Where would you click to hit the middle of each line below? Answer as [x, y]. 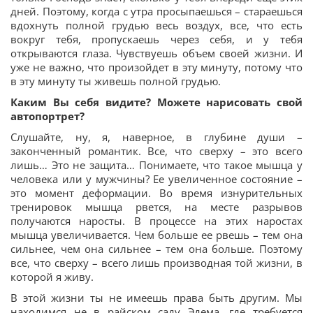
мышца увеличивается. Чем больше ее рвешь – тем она [156, 234]
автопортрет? [48, 116]
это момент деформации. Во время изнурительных [156, 192]
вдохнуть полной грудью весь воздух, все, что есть [156, 25]
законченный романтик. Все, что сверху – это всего [156, 151]
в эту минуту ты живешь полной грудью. [116, 81]
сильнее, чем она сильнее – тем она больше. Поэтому [156, 248]
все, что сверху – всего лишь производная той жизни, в [156, 262]
